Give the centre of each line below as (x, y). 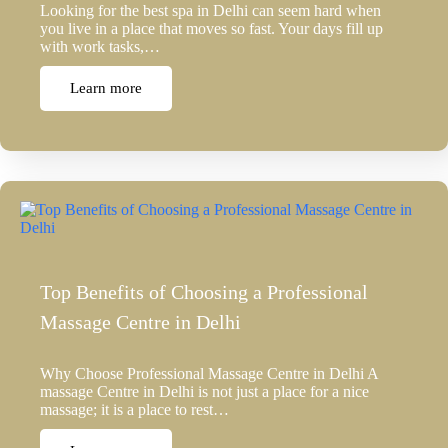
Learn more (106, 88)
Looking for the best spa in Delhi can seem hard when (210, 11)
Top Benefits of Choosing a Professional (204, 292)
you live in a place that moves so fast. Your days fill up (211, 29)
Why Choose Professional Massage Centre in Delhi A (209, 374)
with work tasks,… (100, 47)
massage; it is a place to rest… (134, 410)
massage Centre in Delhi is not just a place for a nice (204, 392)
